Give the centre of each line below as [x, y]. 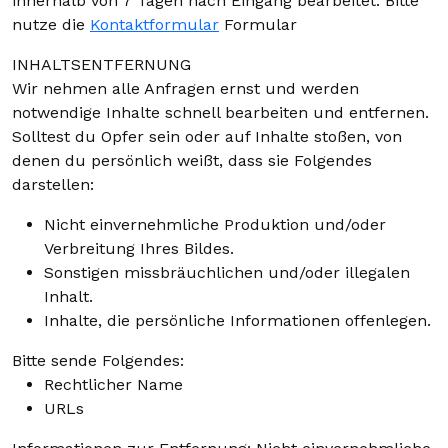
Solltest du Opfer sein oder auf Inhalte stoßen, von [207, 136]
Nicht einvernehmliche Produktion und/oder [215, 224]
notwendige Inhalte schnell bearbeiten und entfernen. [220, 112]
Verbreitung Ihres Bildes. [139, 248]
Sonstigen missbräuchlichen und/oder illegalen [227, 272]
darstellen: [53, 184]
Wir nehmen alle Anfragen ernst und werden [185, 88]
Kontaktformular [154, 24]
